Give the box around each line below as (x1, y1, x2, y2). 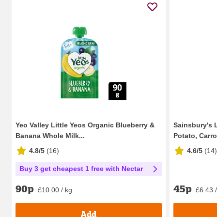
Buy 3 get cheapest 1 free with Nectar (19, 164, 143, 172)
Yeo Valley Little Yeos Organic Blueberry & (15, 121, 155, 129)
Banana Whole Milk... (15, 131, 85, 139)
